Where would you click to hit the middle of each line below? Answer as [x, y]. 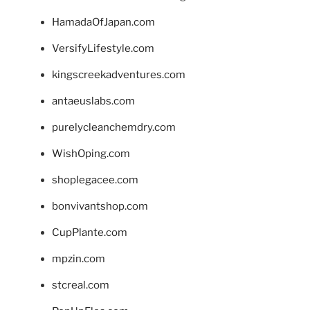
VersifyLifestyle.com [103, 48]
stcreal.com [81, 285]
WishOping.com [91, 153]
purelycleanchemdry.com [114, 127]
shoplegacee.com [95, 180]
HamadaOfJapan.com [103, 22]
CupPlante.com [90, 232]
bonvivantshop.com [100, 206]
